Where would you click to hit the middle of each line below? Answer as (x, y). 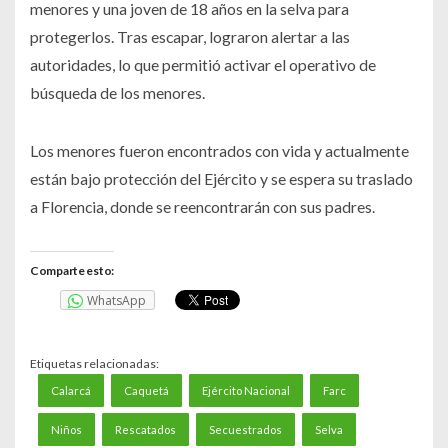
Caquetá (146, 391)
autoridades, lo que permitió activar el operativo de (203, 65)
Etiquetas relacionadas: (94, 364)
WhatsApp (116, 301)
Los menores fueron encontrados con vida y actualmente (219, 151)
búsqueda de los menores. (117, 93)
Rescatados (145, 430)
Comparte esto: (72, 271)
